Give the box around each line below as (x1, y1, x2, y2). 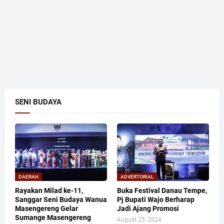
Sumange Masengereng (15, 213, 91, 222)
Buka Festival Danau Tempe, (117, 186, 207, 195)
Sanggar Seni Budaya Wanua (15, 195, 107, 204)
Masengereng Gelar (15, 204, 78, 213)
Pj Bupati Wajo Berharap (117, 195, 194, 204)
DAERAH (18, 174, 38, 180)
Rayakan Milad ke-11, (15, 186, 83, 195)
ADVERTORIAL (120, 174, 153, 180)
